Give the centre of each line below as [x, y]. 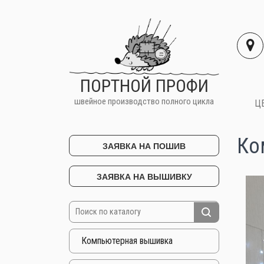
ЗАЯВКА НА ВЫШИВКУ [144, 177]
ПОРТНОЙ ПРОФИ [144, 85]
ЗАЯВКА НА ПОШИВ [144, 146]
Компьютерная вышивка [127, 240]
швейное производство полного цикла [144, 101]
